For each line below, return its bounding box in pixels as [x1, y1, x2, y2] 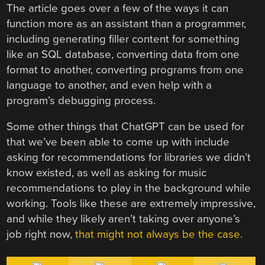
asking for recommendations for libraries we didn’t [7, 151, 251, 164]
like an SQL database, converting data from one [7, 47, 240, 61]
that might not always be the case [75, 228, 241, 241]
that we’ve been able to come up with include [7, 135, 230, 149]
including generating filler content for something [7, 32, 240, 46]
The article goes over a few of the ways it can [7, 1, 229, 15]
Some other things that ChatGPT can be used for [7, 120, 245, 134]
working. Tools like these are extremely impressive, [7, 197, 256, 211]
